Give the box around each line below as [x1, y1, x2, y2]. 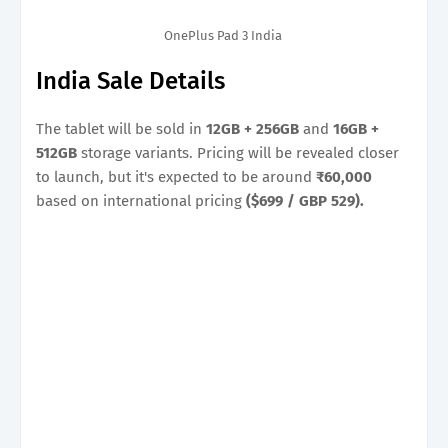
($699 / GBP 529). [246, 191, 364, 210]
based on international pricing [36, 191, 246, 210]
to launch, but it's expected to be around [36, 167, 316, 186]
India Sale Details [36, 66, 225, 95]
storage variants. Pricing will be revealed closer [77, 143, 399, 162]
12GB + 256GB [206, 119, 299, 138]
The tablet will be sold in [36, 119, 206, 138]
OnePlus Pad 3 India [163, 27, 285, 43]
